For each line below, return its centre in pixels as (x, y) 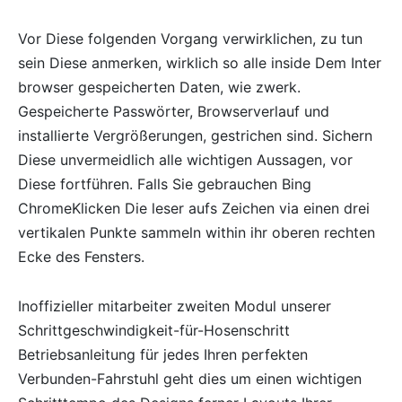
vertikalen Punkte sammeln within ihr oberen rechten (197, 232)
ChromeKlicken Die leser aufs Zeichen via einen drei (194, 208)
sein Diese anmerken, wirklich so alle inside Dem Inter (200, 62)
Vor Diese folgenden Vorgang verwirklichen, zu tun (190, 38)
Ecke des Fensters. (81, 256)
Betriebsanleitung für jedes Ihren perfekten (163, 354)
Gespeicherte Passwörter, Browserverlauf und (174, 111)
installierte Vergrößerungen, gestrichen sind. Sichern (195, 135)
